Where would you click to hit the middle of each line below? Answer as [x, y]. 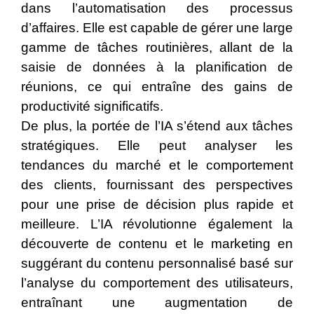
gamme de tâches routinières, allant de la [157, 48]
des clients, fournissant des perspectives [157, 185]
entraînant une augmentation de [157, 303]
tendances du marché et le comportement [157, 165]
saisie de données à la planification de [157, 67]
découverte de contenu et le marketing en [157, 244]
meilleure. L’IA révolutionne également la [157, 224]
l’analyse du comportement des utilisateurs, [157, 283]
